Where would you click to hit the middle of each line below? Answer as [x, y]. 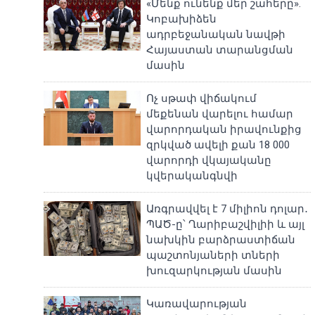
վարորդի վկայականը [209, 160]
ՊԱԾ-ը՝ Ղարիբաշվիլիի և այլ [226, 224]
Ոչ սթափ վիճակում [202, 98]
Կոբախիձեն [182, 19]
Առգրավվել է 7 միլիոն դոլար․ [227, 209]
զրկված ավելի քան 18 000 [218, 145]
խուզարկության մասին [214, 271]
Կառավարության [197, 304]
